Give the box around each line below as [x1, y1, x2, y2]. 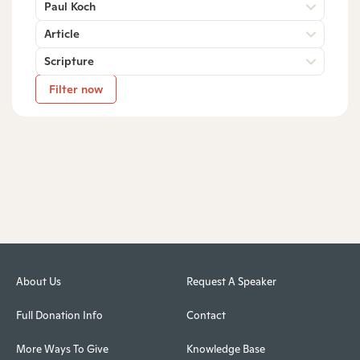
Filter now [49, 81, 103, 96]
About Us [16, 275, 61, 289]
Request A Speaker [186, 275, 276, 289]
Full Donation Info [16, 309, 103, 323]
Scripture [44, 53, 94, 68]
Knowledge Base [186, 342, 265, 357]
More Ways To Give [16, 342, 108, 357]
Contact [186, 309, 226, 323]
